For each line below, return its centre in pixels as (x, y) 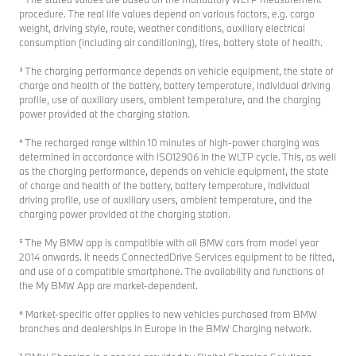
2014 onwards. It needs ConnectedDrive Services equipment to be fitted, (177, 256)
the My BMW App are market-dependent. (108, 285)
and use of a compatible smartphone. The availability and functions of (172, 271)
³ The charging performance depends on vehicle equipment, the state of (176, 70)
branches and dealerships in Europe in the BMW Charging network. (165, 328)
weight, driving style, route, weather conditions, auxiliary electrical (162, 27)
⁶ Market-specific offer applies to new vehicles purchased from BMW (168, 313)
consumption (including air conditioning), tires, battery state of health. (171, 42)
